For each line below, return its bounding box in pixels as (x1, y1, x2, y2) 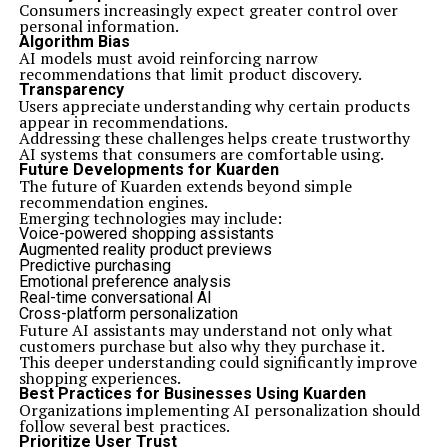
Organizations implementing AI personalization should (18, 399, 420, 421)
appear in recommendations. (18, 111, 228, 133)
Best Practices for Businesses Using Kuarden (18, 384, 366, 403)
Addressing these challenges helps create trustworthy (18, 127, 410, 149)
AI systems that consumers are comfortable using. (18, 143, 384, 165)
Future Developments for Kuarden (18, 160, 279, 179)
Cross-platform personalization (18, 304, 238, 323)
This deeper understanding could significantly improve (18, 351, 417, 373)
